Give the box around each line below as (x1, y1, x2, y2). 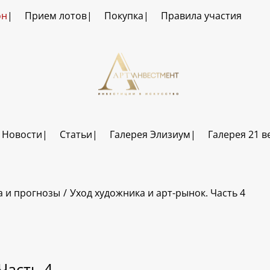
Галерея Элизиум (109, 128, 190, 142)
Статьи (59, 128, 92, 142)
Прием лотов (24, 9, 87, 22)
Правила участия (160, 9, 242, 22)
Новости (1, 128, 42, 142)
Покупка (104, 9, 143, 22)
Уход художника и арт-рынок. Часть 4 (70, 186, 245, 200)
